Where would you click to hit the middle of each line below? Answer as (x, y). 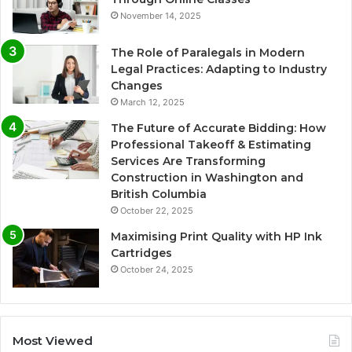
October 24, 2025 (157, 270)
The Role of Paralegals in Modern (208, 53)
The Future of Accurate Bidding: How (218, 128)
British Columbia (159, 194)
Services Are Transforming (188, 161)
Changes (137, 86)
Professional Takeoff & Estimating (211, 145)
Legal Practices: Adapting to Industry (219, 70)
